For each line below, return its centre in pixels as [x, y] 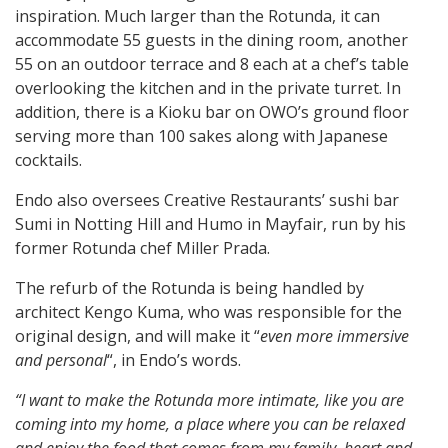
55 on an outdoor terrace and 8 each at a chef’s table [212, 63]
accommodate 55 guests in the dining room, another [211, 39]
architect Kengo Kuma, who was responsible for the [208, 311]
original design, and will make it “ [137, 335]
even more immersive [334, 335]
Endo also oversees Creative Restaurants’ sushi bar [207, 199]
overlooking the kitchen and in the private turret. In [208, 87]
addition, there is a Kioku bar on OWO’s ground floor [212, 111]
